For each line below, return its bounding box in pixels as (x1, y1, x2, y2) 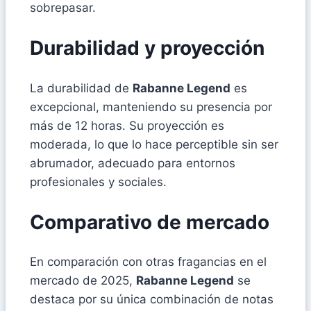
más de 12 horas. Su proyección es (30, 118, 224, 133)
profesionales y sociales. (30, 174, 167, 189)
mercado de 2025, (30, 274, 136, 288)
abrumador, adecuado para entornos (30, 155, 235, 170)
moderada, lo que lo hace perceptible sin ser (30, 137, 278, 151)
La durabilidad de (30, 81, 133, 95)
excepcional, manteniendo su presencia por (30, 99, 272, 114)
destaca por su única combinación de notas (30, 292, 274, 307)
